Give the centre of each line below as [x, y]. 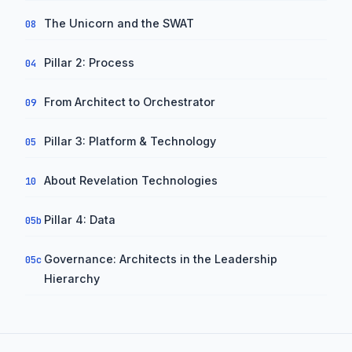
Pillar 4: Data [80, 220]
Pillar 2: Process [89, 63]
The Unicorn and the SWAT [119, 24]
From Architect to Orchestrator [130, 102]
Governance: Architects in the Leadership [161, 259]
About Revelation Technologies [131, 181]
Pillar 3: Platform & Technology [130, 141]
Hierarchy [72, 279]
